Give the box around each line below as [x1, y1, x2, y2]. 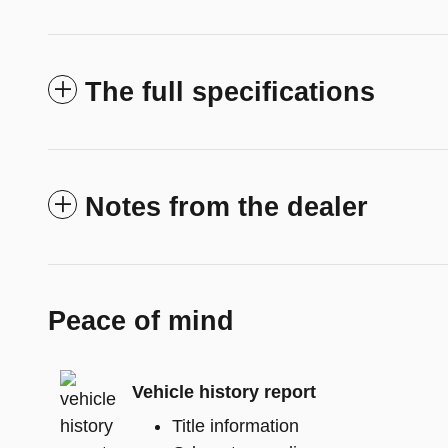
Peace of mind [48, 306, 234, 337]
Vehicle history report [132, 381, 316, 402]
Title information [172, 416, 299, 437]
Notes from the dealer [85, 192, 368, 223]
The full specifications [85, 77, 375, 108]
